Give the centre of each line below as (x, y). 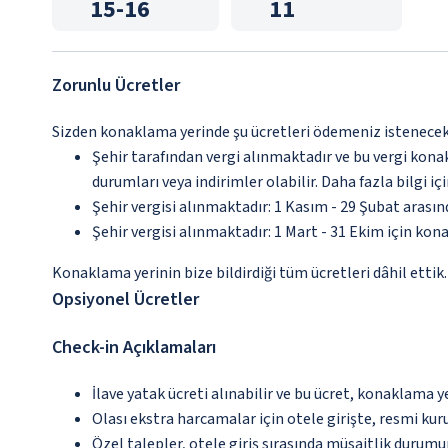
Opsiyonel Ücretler (125, 299)
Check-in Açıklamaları (134, 347)
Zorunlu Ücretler (116, 85)
